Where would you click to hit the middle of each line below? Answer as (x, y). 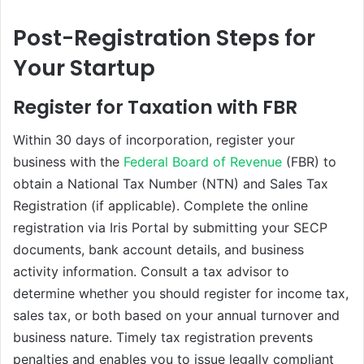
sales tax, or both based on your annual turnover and (176, 316)
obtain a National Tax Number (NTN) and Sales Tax (171, 184)
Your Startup (84, 68)
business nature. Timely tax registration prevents (163, 338)
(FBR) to (309, 162)
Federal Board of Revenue (203, 162)
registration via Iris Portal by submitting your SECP (170, 228)
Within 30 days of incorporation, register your (154, 140)
